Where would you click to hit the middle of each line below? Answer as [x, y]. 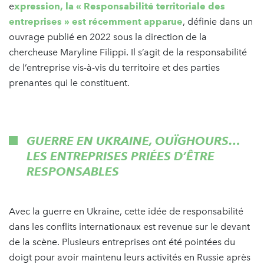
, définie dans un [218, 22]
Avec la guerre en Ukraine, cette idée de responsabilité [126, 212]
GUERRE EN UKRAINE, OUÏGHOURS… [133, 141]
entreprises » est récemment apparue [96, 22]
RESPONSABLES [73, 172]
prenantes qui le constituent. [69, 83]
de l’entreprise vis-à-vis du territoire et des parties [114, 68]
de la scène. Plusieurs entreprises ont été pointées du [122, 242]
